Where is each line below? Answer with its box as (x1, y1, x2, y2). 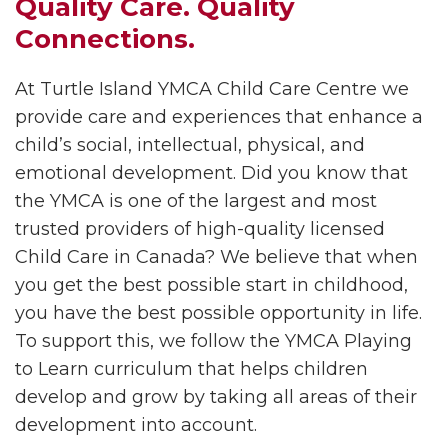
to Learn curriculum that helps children (15, 358, 368, 380)
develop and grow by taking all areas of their (15, 386, 417, 408)
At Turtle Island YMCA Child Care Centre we (15, 78, 409, 100)
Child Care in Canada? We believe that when (15, 246, 418, 268)
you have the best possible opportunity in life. (15, 302, 422, 324)
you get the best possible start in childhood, (15, 274, 408, 296)
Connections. (15, 23, 195, 55)
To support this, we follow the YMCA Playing (15, 330, 412, 352)
